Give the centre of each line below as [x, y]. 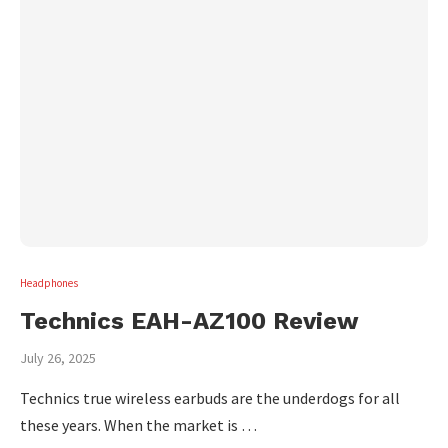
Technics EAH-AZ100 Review [189, 321]
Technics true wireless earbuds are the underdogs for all [210, 398]
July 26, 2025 [58, 358]
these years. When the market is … [138, 425]
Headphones [49, 283]
